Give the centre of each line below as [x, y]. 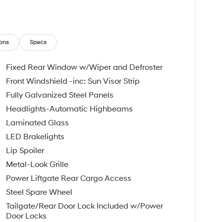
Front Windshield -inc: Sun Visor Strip [73, 81]
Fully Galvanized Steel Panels [59, 95]
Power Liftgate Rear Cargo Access [68, 178]
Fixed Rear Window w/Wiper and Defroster [84, 67]
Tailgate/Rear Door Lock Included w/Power [84, 206]
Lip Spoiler [25, 150]
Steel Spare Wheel [39, 192]
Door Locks [26, 216]
